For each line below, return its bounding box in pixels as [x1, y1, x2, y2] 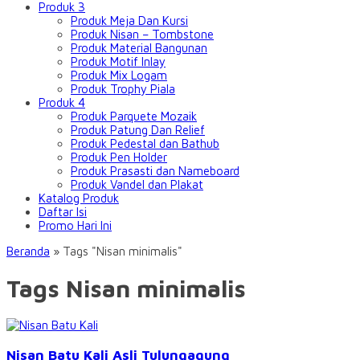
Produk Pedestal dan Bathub [71, 137, 219, 150]
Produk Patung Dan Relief [71, 123, 205, 137]
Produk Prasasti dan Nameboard [71, 164, 239, 178]
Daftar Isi [39, 205, 87, 219]
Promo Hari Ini [39, 219, 112, 232]
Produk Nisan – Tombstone [71, 27, 214, 41]
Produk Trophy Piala [71, 82, 175, 96]
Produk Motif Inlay [71, 55, 166, 68]
